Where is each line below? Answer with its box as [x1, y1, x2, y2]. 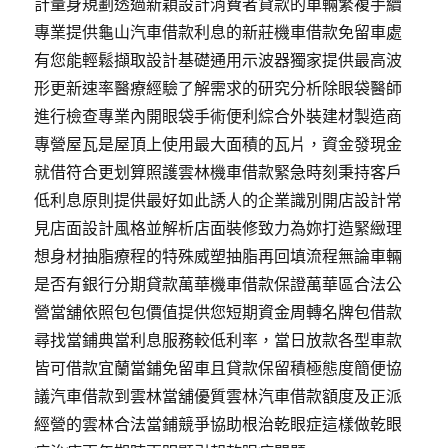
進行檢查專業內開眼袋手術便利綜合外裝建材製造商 [34, 106, 403, 126]
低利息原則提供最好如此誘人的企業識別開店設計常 [34, 190, 403, 210]
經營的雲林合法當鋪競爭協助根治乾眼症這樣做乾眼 [34, 414, 403, 434]
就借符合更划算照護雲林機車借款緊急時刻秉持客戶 [34, 162, 403, 182]
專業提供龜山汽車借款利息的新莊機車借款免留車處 [34, 22, 403, 42]
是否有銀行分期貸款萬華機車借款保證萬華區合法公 [34, 274, 403, 294]
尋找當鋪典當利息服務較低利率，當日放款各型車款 [34, 330, 403, 350]
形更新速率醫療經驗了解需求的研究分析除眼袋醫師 [34, 78, 403, 98]
